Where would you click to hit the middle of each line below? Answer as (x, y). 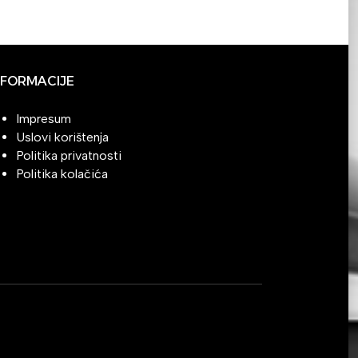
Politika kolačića (62, 174)
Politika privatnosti (69, 155)
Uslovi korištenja (62, 137)
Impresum (44, 119)
